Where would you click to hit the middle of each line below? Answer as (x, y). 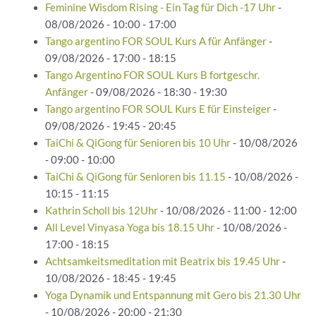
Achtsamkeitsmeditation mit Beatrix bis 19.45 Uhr (162, 261)
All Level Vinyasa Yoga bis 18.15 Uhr (129, 227)
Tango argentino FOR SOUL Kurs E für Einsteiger (158, 109)
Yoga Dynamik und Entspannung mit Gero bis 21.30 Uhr (173, 295)
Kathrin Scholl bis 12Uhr (101, 210)
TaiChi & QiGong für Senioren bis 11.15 (135, 176)
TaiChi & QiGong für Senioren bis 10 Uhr (138, 142)
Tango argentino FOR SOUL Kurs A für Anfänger (156, 41)
